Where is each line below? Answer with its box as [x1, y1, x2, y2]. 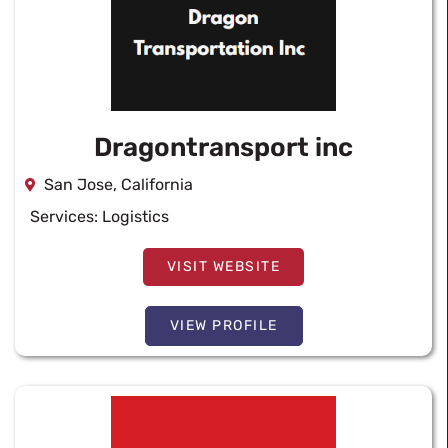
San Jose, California [44, 175, 193, 194]
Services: [30, 207, 102, 226]
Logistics [102, 207, 169, 226]
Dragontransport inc [94, 132, 353, 163]
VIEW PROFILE [169, 317, 278, 334]
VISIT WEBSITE [166, 258, 281, 275]
